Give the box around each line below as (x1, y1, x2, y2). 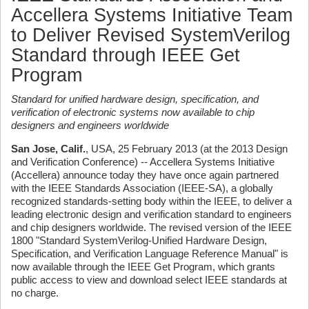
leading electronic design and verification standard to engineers (11, 208, 292, 220)
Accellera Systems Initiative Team (11, 5, 292, 26)
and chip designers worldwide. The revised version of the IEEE (11, 221, 292, 233)
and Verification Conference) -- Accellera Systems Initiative (11, 156, 275, 168)
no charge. (11, 287, 59, 299)
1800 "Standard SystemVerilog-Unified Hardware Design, (11, 235, 267, 246)
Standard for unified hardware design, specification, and (11, 93, 259, 105)
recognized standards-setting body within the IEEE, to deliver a (11, 195, 292, 207)
